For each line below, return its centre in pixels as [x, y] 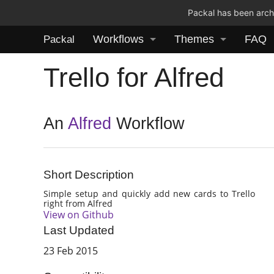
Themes [194, 39]
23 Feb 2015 [71, 251]
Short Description [89, 175]
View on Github [79, 214]
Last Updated [79, 231]
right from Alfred [78, 203]
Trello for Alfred [134, 77]
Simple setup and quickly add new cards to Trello [149, 193]
